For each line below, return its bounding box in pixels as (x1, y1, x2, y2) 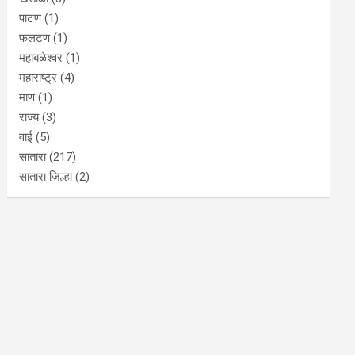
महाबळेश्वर (19, 50, 63, 65)
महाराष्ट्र (19, 70, 58, 85)
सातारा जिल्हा (19, 169, 73, 184)
